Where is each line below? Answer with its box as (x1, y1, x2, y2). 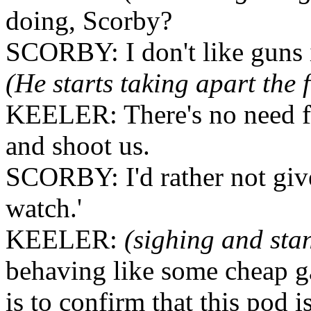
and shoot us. (6, 131, 150, 160)
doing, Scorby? (6, 6, 172, 35)
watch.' (6, 193, 82, 223)
